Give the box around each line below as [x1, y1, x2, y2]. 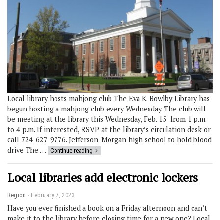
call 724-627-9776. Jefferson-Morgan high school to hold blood [7, 135, 212, 145]
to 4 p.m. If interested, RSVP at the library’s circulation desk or [7, 125, 211, 135]
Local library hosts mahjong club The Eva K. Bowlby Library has [7, 94, 210, 104]
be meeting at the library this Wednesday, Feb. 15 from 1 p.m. [7, 114, 206, 124]
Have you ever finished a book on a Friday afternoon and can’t [7, 203, 207, 213]
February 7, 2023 [31, 192, 75, 199]
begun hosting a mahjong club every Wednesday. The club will [7, 104, 206, 114]
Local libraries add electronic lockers [7, 169, 198, 186]
